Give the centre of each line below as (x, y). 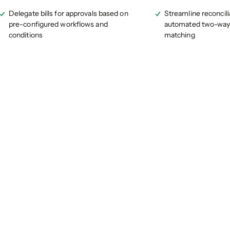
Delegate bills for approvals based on (69, 14)
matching (179, 35)
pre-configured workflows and (58, 24)
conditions (26, 35)
